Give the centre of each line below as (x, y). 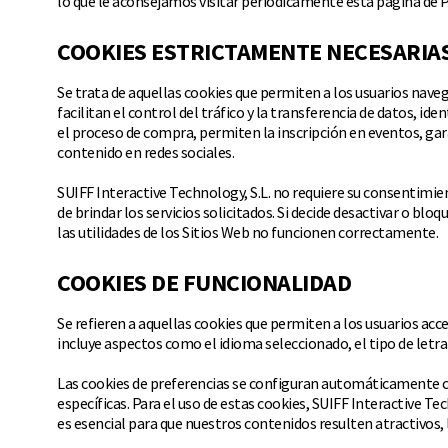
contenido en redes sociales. (145, 152)
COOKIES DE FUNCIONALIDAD (204, 282)
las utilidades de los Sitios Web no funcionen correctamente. (247, 232)
